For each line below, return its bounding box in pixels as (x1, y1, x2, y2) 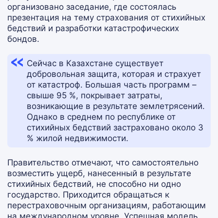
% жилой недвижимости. (27, 133, 128, 143)
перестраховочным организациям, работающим (7, 200, 206, 210)
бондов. (7, 34, 39, 44)
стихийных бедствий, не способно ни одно (7, 179, 181, 189)
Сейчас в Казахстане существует (27, 58, 163, 68)
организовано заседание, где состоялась (7, 2, 176, 12)
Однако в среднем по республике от (27, 112, 176, 122)
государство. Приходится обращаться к (7, 190, 169, 200)
